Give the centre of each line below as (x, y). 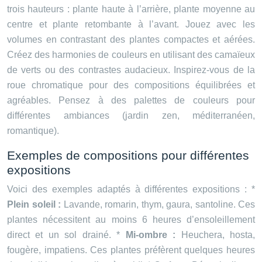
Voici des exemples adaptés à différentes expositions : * (131, 189)
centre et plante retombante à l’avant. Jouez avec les (131, 25)
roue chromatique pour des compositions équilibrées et (131, 85)
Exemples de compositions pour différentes (128, 156)
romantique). (33, 131)
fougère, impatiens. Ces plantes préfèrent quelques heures (131, 250)
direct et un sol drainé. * (66, 235)
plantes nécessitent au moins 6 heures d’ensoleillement (131, 220)
